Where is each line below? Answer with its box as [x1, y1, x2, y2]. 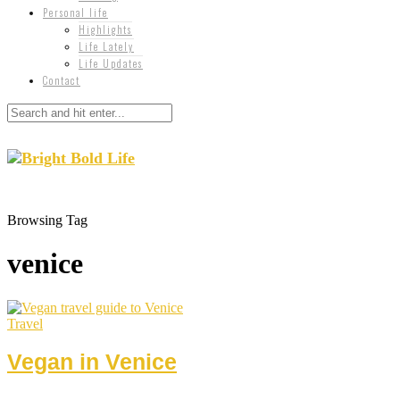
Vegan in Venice [7, 348, 177, 374]
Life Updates [79, 56, 143, 71]
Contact [43, 73, 80, 87]
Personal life [43, 5, 108, 20]
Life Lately [79, 39, 134, 54]
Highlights [79, 22, 132, 37]
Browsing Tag [7, 212, 87, 228]
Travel [7, 315, 43, 331]
